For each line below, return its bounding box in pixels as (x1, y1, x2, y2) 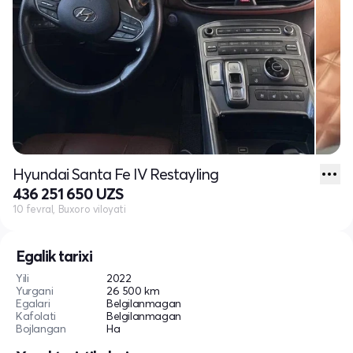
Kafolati (16, 308, 56, 323)
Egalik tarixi (16, 245, 92, 266)
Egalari (16, 295, 50, 310)
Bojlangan (16, 321, 66, 336)
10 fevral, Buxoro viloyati (13, 202, 126, 215)
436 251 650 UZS (13, 183, 123, 203)
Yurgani (16, 283, 54, 298)
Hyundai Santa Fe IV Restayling (13, 163, 218, 184)
